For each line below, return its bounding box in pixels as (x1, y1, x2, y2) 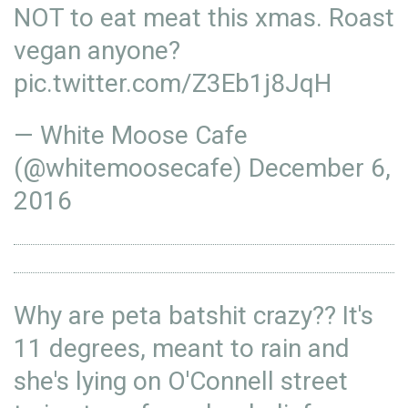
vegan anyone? (14, 36, 180, 66)
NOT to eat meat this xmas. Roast (14, 3, 394, 33)
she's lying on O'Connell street (14, 366, 348, 396)
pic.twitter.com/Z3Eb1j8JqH (14, 68, 331, 98)
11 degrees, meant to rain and (14, 333, 350, 363)
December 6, (249, 153, 391, 183)
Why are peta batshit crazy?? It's (14, 301, 373, 331)
